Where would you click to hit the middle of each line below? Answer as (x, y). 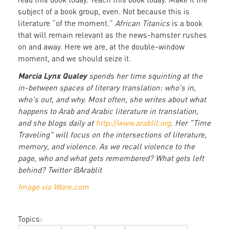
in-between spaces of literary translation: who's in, (107, 88)
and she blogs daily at (57, 123)
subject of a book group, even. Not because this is (104, 12)
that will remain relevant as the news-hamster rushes (112, 35)
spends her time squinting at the (146, 76)
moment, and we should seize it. (74, 59)
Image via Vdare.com (53, 187)
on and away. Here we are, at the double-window (101, 47)
